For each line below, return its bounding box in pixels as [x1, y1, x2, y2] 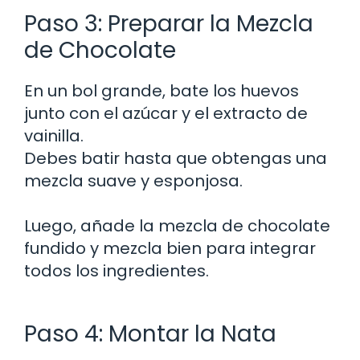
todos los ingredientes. [24, 259, 209, 282]
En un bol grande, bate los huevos [24, 79, 299, 102]
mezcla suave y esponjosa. [24, 169, 243, 192]
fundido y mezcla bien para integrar [24, 236, 316, 260]
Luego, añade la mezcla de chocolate [24, 214, 330, 237]
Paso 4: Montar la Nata [24, 317, 276, 350]
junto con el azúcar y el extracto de [24, 101, 308, 125]
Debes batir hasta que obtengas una [24, 146, 327, 170]
